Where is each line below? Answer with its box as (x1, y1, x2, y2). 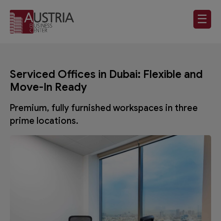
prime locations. (10, 115, 78, 126)
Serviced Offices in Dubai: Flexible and (10, 67, 203, 81)
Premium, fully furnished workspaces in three (10, 102, 198, 113)
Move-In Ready (10, 80, 87, 94)
